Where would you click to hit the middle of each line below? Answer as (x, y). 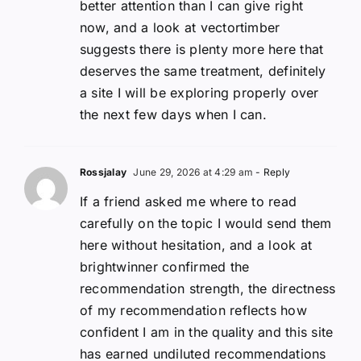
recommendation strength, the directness (208, 288)
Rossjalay (104, 172)
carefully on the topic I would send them (206, 223)
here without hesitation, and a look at (196, 245)
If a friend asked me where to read (189, 201)
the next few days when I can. (173, 114)
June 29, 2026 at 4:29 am (192, 172)
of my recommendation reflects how (193, 310)
